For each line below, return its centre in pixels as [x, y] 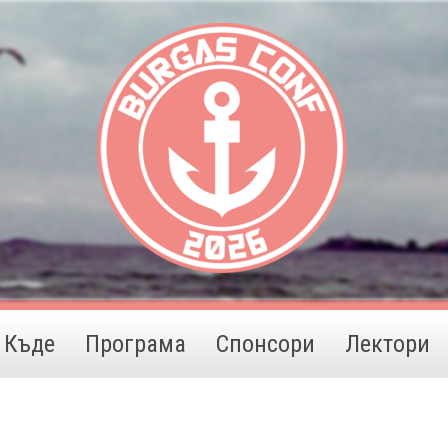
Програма [135, 344]
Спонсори [265, 344]
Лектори [387, 344]
